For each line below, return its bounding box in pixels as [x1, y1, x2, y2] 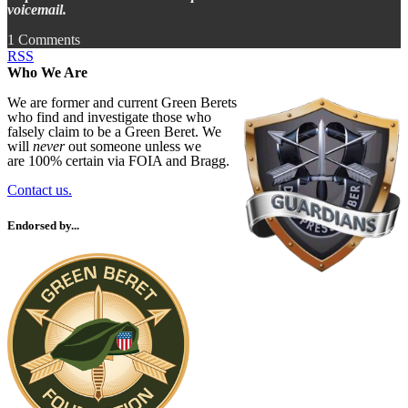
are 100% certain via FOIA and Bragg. [7, 153, 229, 169]
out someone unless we [65, 138, 201, 155]
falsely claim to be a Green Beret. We [7, 124, 221, 140]
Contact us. [7, 182, 72, 199]
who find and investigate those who [7, 109, 211, 126]
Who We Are [7, 65, 87, 81]
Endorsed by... [7, 218, 79, 232]
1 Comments [7, 32, 80, 48]
